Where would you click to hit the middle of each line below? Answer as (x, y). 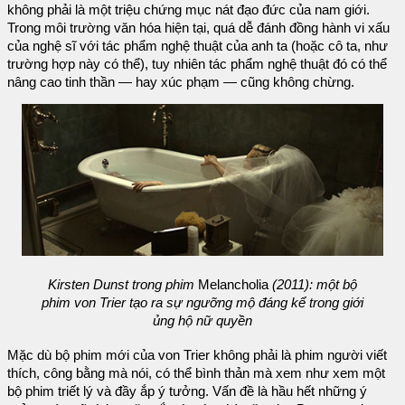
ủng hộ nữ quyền (202, 321)
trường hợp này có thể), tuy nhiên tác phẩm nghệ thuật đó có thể (197, 64)
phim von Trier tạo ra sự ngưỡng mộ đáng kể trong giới (202, 303)
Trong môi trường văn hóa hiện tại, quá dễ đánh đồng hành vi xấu (198, 28)
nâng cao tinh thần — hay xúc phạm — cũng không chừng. (181, 82)
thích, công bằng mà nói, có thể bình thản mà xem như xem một (196, 373)
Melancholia (233, 285)
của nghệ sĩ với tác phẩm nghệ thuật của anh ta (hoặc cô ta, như (198, 46)
